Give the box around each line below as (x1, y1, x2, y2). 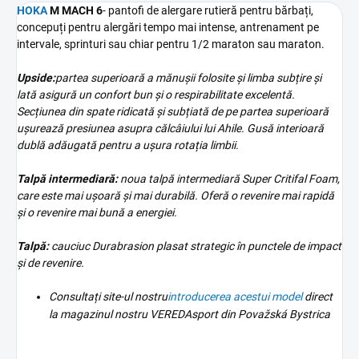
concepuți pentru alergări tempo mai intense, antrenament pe (17, 21, 319, 34)
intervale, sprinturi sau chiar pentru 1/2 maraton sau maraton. (17, 38, 325, 51)
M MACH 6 (47, 4, 103, 18)
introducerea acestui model (167, 290, 302, 304)
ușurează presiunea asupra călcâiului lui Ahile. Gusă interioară (17, 122, 324, 135)
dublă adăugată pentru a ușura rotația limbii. (17, 139, 239, 152)
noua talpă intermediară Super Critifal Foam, (118, 172, 340, 186)
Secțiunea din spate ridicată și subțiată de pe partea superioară (17, 105, 329, 119)
